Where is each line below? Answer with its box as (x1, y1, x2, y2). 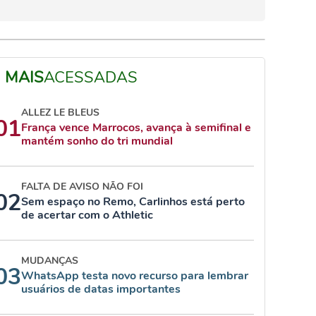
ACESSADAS (44, 67, 138, 88)
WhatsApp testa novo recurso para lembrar (21, 268, 248, 284)
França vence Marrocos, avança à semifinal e (21, 120, 251, 135)
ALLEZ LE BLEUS (21, 106, 99, 119)
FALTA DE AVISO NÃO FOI (21, 180, 143, 193)
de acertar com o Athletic (21, 207, 153, 223)
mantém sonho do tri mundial (21, 133, 173, 149)
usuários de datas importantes (21, 281, 181, 297)
